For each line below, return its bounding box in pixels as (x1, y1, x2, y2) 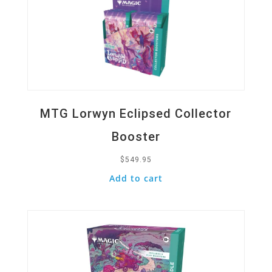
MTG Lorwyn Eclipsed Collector (40, 106, 232, 121)
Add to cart (109, 172, 163, 184)
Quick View (33, 183, 84, 195)
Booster (111, 129, 160, 144)
